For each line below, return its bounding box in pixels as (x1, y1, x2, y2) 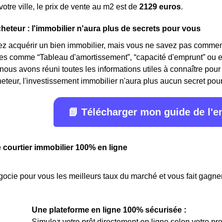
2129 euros (139, 2, 181, 11)
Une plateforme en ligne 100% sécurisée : (32, 206, 186, 214)
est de (114, 2, 139, 11)
